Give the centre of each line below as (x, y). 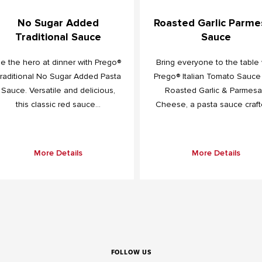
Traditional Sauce (58, 37)
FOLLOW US (131, 252)
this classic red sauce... (58, 104)
